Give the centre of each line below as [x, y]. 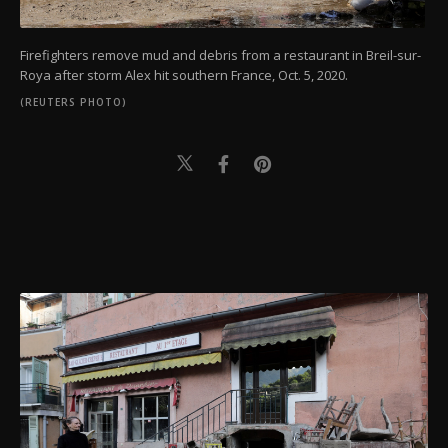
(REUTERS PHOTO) [73, 101]
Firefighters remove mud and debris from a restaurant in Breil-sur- [220, 54]
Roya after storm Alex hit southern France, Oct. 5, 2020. [184, 74]
